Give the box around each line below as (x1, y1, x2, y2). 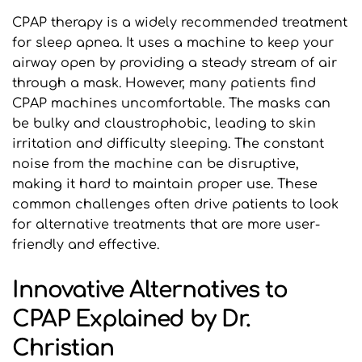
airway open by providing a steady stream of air (12, 55, 337, 70)
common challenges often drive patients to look (12, 196, 339, 212)
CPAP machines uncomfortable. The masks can (12, 95, 330, 111)
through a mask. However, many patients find (12, 75, 316, 90)
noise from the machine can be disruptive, (12, 156, 299, 171)
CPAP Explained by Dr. (12, 305, 250, 332)
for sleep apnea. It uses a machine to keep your (12, 35, 334, 50)
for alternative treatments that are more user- (12, 217, 320, 232)
